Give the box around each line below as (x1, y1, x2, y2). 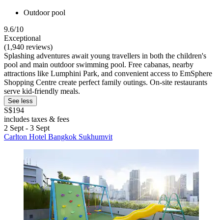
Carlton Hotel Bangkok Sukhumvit (4, 133, 112, 141)
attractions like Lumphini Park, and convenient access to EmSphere (4, 69, 212, 78)
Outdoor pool (24, 8, 65, 17)
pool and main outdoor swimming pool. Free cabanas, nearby (4, 60, 193, 69)
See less (8, 97, 33, 105)
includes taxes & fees (4, 115, 69, 124)
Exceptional (4, 34, 41, 43)
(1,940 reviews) (4, 43, 53, 52)
